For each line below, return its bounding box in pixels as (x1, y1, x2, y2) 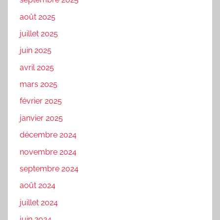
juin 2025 (20, 46, 52, 55)
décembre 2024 (20, 130, 77, 140)
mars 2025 (20, 80, 57, 89)
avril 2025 (20, 62, 54, 72)
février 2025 (20, 96, 62, 106)
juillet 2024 (20, 197, 58, 207)
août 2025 (20, 12, 55, 22)
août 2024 (20, 181, 55, 191)
